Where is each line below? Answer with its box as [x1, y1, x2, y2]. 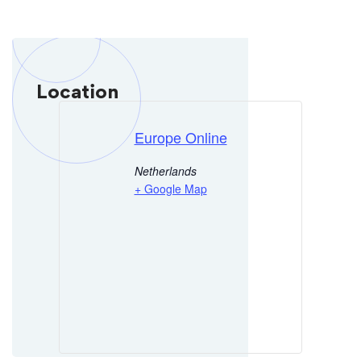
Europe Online [134, 126, 227, 147]
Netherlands [134, 162, 197, 179]
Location [36, 80, 118, 104]
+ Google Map [134, 180, 207, 197]
